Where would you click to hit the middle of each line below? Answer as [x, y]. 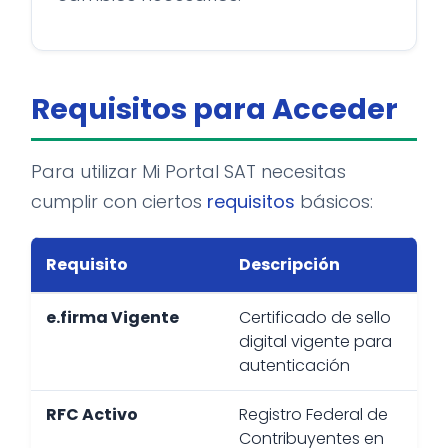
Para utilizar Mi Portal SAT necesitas [188, 171]
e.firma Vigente [112, 317]
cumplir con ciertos [119, 201]
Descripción [289, 264]
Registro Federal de [313, 414]
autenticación [294, 365]
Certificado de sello [315, 317]
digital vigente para [315, 341]
